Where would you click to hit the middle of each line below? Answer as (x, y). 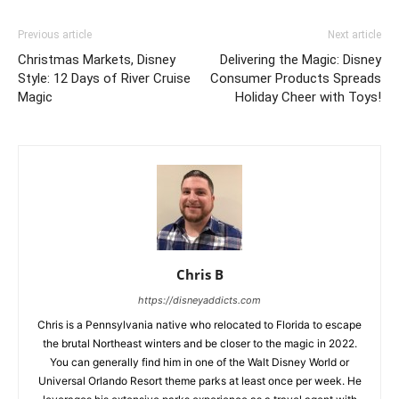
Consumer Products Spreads (296, 79)
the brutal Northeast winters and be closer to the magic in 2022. (199, 344)
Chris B (199, 275)
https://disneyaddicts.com (199, 301)
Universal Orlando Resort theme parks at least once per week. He (199, 381)
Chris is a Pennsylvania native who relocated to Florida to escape (199, 325)
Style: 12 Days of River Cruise (104, 79)
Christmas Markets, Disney (97, 60)
